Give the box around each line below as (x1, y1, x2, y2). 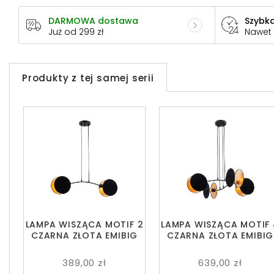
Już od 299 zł (48, 26, 103, 39)
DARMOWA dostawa (48, 15, 138, 28)
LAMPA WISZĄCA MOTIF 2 (25, 218, 144, 231)
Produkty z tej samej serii (22, 72, 154, 85)
